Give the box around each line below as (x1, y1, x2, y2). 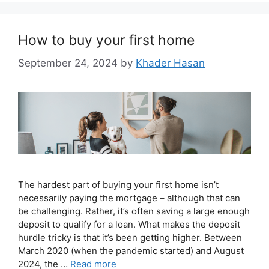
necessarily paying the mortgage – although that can (18, 192, 240, 204)
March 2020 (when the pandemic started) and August (18, 245, 244, 256)
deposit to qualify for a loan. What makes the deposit (18, 219, 240, 230)
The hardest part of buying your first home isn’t (18, 179, 219, 190)
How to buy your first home (18, 32, 195, 49)
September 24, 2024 (18, 56, 118, 69)
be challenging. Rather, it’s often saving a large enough (18, 205, 250, 217)
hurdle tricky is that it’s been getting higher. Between (18, 232, 242, 243)
